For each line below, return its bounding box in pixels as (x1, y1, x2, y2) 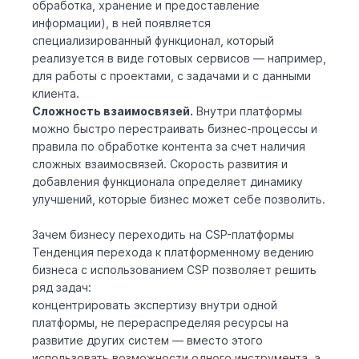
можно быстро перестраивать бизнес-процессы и (32, 121, 317, 135)
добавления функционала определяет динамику (32, 174, 303, 188)
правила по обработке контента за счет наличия (32, 139, 305, 153)
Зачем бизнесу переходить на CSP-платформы (32, 227, 294, 241)
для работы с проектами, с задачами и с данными (32, 68, 311, 83)
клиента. (32, 86, 79, 100)
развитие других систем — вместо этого (32, 333, 263, 347)
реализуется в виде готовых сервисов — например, (32, 50, 326, 65)
